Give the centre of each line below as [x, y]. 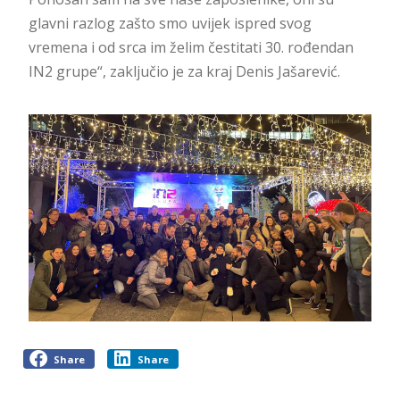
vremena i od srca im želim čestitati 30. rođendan [191, 47]
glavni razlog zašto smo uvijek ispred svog [170, 23]
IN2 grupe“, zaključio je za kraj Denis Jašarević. [184, 71]
